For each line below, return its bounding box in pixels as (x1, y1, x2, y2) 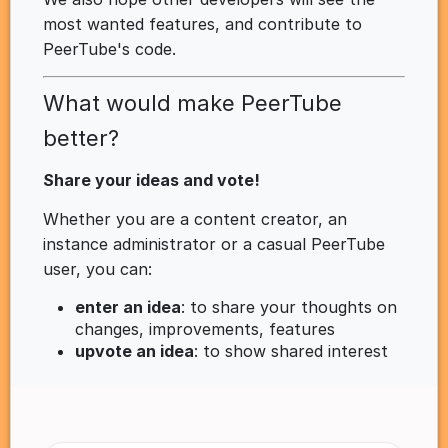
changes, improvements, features (75, 319, 335, 339)
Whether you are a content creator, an (43, 209, 347, 229)
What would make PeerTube (43, 90, 342, 116)
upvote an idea (75, 341, 194, 361)
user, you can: (43, 259, 152, 279)
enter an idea (75, 297, 181, 317)
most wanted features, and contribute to (43, 14, 362, 34)
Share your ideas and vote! (43, 170, 260, 190)
